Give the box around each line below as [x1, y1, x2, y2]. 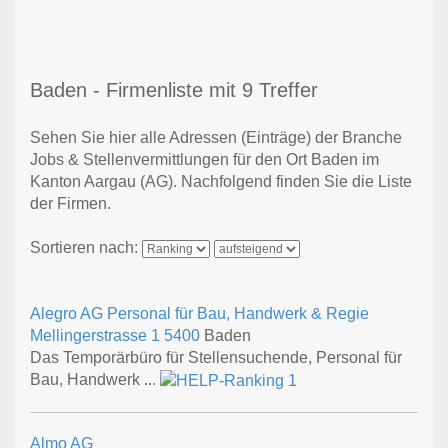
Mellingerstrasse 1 [30, 327, 164, 345]
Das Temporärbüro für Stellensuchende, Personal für [30, 349, 402, 367]
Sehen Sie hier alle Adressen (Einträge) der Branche [30, 129, 402, 147]
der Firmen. [30, 195, 111, 213]
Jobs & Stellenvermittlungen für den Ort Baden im [30, 151, 379, 169]
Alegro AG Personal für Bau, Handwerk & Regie [30, 305, 369, 323]
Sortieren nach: [30, 239, 142, 257]
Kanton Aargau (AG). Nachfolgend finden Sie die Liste [30, 173, 412, 191]
